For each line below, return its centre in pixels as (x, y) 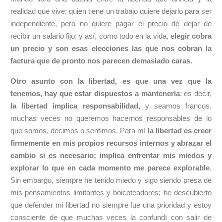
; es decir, (195, 93)
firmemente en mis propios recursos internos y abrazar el (111, 143)
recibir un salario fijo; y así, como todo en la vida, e (92, 36)
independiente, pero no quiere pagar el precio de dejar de (111, 24)
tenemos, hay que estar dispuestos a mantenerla (95, 93)
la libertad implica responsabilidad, (75, 106)
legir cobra (193, 36)
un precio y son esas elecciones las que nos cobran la (111, 48)
